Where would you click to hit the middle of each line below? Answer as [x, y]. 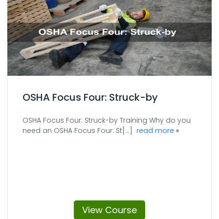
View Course [109, 210]
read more [155, 130]
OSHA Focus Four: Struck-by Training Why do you [107, 120]
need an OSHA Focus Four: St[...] [79, 130]
